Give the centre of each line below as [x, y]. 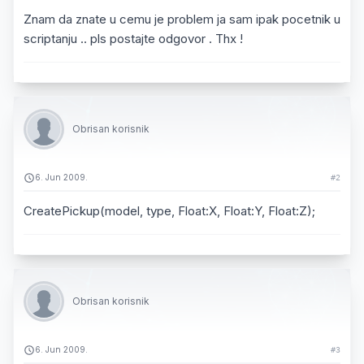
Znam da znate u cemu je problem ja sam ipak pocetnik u [182, 19]
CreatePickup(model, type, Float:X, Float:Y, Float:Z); [169, 211]
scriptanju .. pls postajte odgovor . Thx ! [133, 39]
